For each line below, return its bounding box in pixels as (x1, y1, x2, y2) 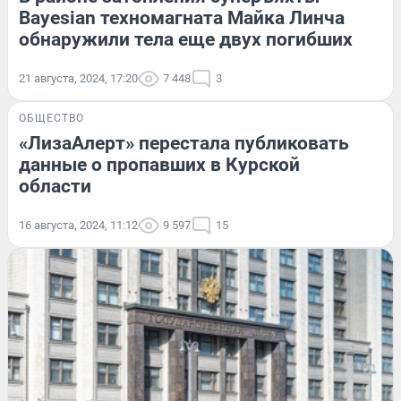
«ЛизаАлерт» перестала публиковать (19, 132, 349, 155)
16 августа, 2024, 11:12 (19, 218, 138, 233)
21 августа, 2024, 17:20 (19, 72, 138, 86)
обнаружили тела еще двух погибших (19, 29, 353, 51)
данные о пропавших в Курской (19, 154, 300, 176)
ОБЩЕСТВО (19, 112, 84, 125)
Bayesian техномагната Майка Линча (19, 7, 345, 30)
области (19, 175, 91, 198)
